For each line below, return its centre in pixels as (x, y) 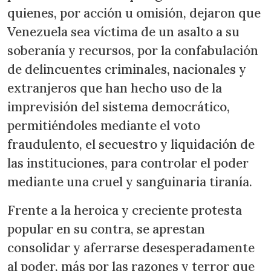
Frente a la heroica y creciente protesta (125, 211)
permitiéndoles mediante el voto (104, 126)
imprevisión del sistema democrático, (119, 107)
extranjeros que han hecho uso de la (115, 88)
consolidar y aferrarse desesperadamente (131, 248)
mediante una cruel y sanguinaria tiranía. (130, 182)
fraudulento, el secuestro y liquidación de (131, 145)
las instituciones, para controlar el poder (128, 163)
